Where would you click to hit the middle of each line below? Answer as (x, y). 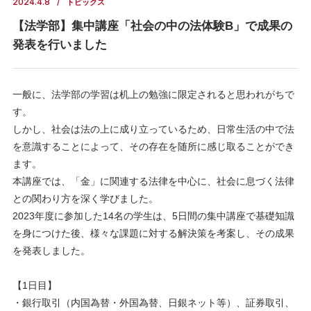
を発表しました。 (51, 251)
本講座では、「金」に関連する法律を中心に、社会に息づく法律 (153, 181)
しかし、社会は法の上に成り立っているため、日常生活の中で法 (153, 129)
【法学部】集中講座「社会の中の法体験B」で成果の (152, 26)
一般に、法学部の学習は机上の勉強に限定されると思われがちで (153, 94)
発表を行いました (59, 45)
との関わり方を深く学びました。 (85, 199)
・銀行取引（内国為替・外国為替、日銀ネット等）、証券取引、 (153, 303)
